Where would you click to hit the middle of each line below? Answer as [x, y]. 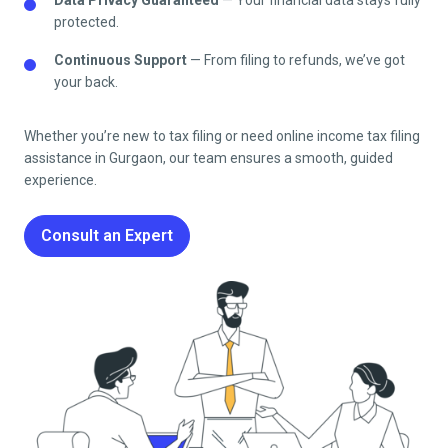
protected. [86, 21]
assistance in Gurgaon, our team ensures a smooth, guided [208, 157]
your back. [86, 81]
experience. [60, 179]
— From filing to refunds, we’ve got [296, 59]
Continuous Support [120, 59]
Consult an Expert [107, 235]
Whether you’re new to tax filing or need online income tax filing [222, 135]
